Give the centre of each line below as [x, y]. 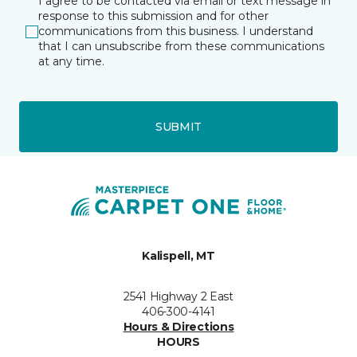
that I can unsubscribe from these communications [181, 47]
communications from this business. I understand [176, 31]
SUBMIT [178, 126]
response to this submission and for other [153, 16]
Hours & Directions [178, 327]
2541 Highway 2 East [178, 297]
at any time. [71, 62]
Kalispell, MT [178, 256]
